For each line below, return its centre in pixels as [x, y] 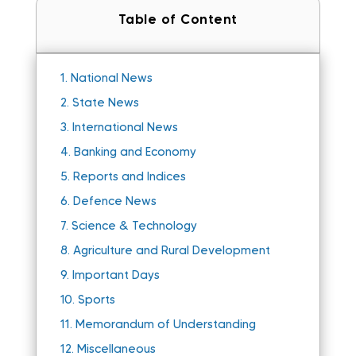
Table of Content [178, 19]
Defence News [114, 201]
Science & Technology [134, 226]
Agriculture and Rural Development [171, 250]
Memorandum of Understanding [165, 324]
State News [105, 103]
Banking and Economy [135, 152]
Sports [96, 300]
